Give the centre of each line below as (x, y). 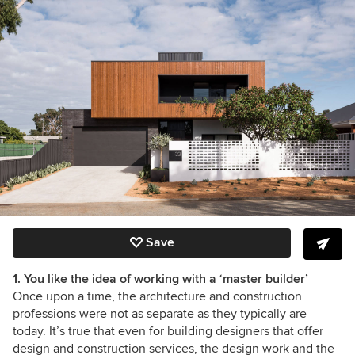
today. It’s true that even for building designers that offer (168, 331)
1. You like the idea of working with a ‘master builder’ (160, 279)
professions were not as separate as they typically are (160, 313)
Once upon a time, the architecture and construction (157, 296)
